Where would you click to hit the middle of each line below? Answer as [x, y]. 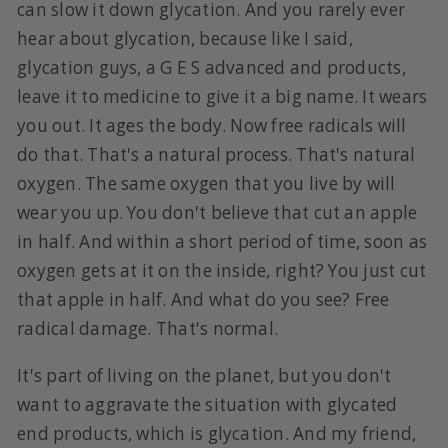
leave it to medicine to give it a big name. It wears [222, 97]
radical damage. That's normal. [150, 329]
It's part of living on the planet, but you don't [204, 375]
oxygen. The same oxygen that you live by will [206, 184]
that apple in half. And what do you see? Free [203, 300]
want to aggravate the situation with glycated [207, 404]
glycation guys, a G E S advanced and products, [211, 68]
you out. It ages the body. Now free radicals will [212, 126]
